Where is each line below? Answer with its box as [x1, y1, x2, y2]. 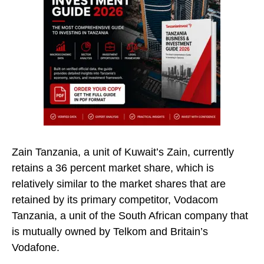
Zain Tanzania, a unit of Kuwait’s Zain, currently [12, 146, 234, 158]
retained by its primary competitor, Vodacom [12, 194, 218, 206]
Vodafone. [12, 242, 60, 253]
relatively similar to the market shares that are [12, 178, 226, 190]
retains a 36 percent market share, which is [12, 162, 214, 174]
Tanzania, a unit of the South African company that [12, 210, 248, 222]
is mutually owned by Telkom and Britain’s [12, 226, 208, 237]
